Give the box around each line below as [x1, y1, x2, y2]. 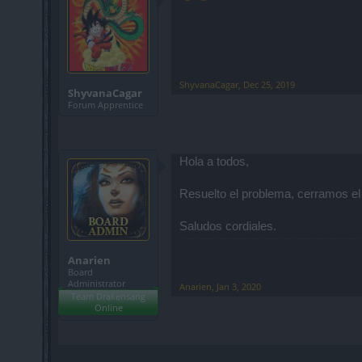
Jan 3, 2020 [217, 280, 261, 293]
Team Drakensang [71, 290, 145, 302]
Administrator [68, 277, 125, 289]
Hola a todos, [179, 155, 249, 168]
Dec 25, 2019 [243, 78, 295, 90]
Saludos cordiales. [179, 220, 276, 233]
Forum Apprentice [68, 99, 143, 111]
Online [94, 301, 123, 314]
